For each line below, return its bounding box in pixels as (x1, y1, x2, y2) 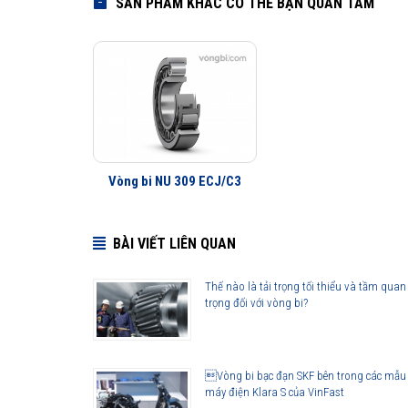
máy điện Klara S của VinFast (205, 385, 344, 400)
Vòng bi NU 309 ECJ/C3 (108, 173, 241, 190)
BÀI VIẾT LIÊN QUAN (113, 235, 236, 253)
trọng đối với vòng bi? (205, 296, 308, 311)
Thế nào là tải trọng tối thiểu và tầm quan (205, 280, 406, 294)
